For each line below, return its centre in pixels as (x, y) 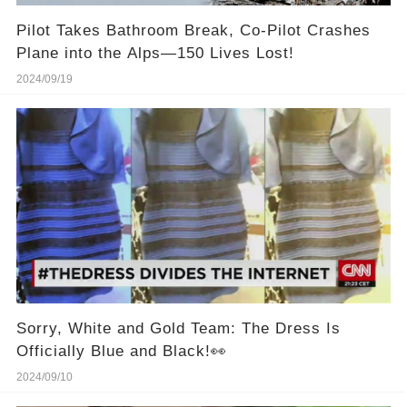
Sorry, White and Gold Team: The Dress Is (178, 329)
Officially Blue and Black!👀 (121, 352)
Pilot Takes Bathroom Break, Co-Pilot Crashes (193, 31)
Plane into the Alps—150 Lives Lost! (155, 54)
